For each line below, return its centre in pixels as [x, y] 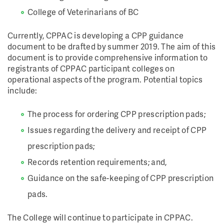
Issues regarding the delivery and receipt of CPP [117, 130]
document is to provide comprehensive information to [108, 57]
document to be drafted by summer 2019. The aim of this [112, 46]
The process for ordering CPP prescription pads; [117, 114]
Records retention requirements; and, [98, 162]
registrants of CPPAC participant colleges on [91, 68]
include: [23, 90]
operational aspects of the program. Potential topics [105, 79]
